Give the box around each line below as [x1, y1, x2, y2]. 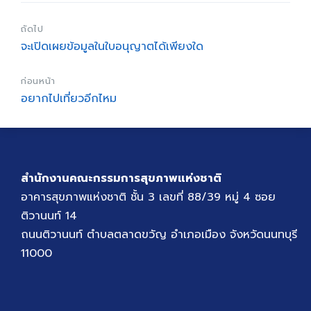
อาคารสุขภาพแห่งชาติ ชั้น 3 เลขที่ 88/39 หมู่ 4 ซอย [21, 189, 276, 206]
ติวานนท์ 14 [21, 208, 77, 225]
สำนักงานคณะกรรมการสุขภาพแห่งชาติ [21, 170, 221, 187]
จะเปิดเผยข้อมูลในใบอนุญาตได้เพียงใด [21, 38, 203, 56]
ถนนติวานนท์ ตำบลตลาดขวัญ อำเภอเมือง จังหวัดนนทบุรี [21, 226, 297, 244]
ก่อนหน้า [21, 74, 56, 88]
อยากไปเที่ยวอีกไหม [21, 90, 117, 108]
